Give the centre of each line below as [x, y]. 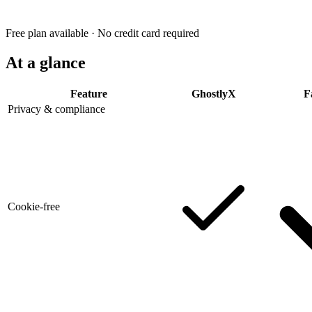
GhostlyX [213, 94]
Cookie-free [34, 207]
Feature [88, 94]
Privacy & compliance [56, 109]
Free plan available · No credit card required [102, 33]
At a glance [46, 62]
